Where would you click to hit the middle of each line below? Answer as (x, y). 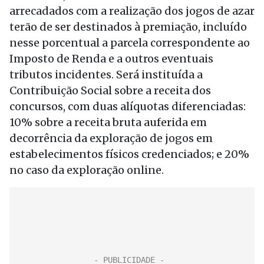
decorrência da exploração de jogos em (111, 138)
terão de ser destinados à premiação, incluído (128, 27)
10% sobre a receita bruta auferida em (108, 122)
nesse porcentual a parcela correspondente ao (130, 43)
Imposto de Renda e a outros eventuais (111, 59)
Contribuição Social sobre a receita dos (110, 90)
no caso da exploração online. (87, 170)
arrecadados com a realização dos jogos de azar (132, 11)
